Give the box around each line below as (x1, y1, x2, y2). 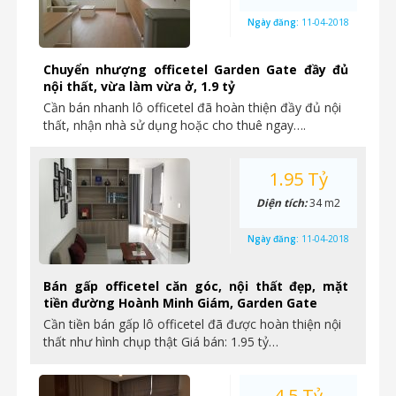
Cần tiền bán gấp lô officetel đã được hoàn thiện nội (43, 316, 341, 332)
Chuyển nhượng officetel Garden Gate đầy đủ (43, 61, 348, 78)
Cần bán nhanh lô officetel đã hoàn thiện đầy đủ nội (43, 99, 341, 116)
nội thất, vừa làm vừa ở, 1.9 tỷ (43, 78, 235, 95)
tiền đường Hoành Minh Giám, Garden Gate (43, 294, 317, 311)
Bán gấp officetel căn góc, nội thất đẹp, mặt (43, 278, 348, 294)
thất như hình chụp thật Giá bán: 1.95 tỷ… (43, 333, 278, 350)
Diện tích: (256, 195, 309, 210)
